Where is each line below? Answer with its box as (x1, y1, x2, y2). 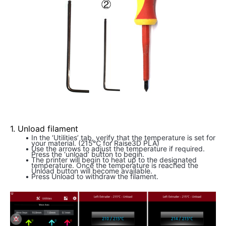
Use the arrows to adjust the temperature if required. (31, 144, 205, 153)
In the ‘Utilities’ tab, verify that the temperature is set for (31, 133, 215, 142)
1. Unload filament (10, 124, 78, 134)
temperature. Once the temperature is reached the (31, 161, 198, 169)
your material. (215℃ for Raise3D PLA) (31, 139, 159, 147)
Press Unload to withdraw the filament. (31, 172, 158, 181)
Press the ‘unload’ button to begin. (31, 150, 144, 158)
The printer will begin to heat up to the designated (31, 155, 197, 164)
